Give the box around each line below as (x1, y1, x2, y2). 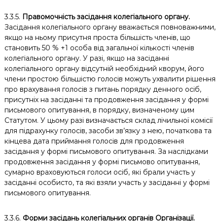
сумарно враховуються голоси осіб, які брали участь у (4, 168, 195, 177)
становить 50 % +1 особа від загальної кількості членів (4, 43, 194, 52)
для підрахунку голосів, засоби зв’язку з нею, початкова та (4, 126, 212, 135)
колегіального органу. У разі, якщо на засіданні (4, 54, 169, 63)
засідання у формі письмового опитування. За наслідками (4, 147, 208, 156)
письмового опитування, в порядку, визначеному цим (4, 106, 194, 114)
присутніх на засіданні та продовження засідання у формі (4, 95, 209, 104)
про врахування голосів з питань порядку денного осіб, (4, 85, 201, 94)
